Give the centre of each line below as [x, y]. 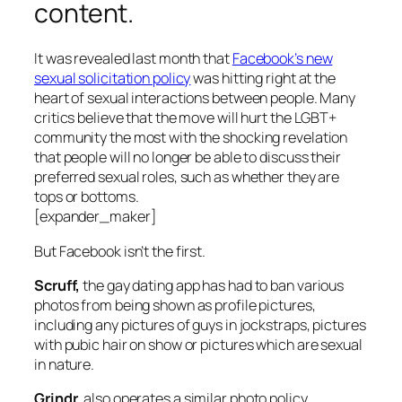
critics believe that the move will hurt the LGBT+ [186, 118]
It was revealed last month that [133, 59]
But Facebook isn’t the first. [120, 251]
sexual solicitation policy [113, 79]
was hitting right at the [263, 79]
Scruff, [57, 285]
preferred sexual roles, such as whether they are [187, 177]
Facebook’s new [282, 59]
